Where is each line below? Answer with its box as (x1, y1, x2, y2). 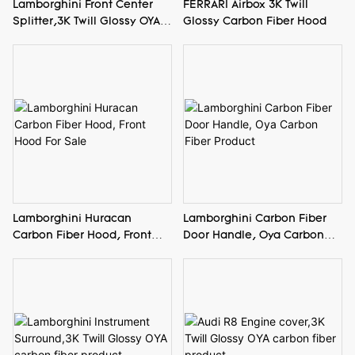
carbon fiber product (13, 32, 127, 44)
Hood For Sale (13, 246, 90, 258)
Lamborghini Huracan (13, 212, 132, 225)
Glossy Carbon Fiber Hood (182, 15, 326, 28)
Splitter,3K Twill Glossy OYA (13, 15, 160, 28)
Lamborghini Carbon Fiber (182, 212, 326, 225)
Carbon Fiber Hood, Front (13, 229, 151, 242)
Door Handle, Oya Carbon (182, 229, 324, 242)
